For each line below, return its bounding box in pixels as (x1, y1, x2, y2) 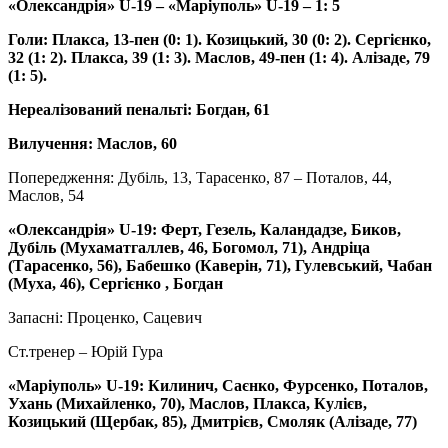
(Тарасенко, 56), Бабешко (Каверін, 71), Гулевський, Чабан (8, 257, 432, 275)
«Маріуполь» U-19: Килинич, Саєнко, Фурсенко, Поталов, (8, 377, 428, 395)
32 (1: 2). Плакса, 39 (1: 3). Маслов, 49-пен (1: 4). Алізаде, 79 (8, 49, 430, 67)
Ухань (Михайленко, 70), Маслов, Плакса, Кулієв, (8, 395, 367, 413)
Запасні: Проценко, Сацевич (8, 309, 202, 327)
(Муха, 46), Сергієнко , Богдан (8, 275, 223, 293)
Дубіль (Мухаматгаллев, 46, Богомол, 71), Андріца (8, 239, 370, 257)
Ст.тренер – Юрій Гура (8, 343, 163, 361)
